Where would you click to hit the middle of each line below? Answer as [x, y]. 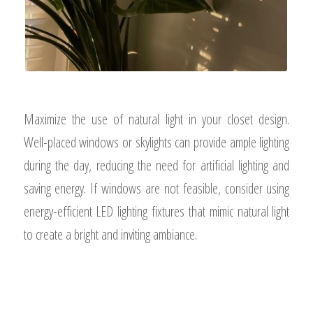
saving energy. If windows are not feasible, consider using [156, 189]
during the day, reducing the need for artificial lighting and [156, 166]
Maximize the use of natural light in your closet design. [156, 119]
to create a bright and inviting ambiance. [110, 235]
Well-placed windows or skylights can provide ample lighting [156, 143]
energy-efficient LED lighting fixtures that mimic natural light [156, 212]
